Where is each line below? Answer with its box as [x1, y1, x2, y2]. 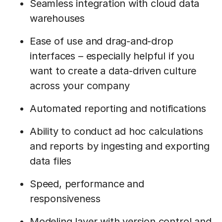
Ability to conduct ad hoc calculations [30, 125, 203, 137]
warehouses [30, 12, 85, 24]
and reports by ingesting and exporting [30, 140, 210, 152]
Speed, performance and [30, 178, 144, 190]
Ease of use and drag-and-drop [30, 35, 173, 47]
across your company [30, 80, 130, 92]
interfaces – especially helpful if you [30, 50, 194, 62]
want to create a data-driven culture [30, 65, 197, 77]
